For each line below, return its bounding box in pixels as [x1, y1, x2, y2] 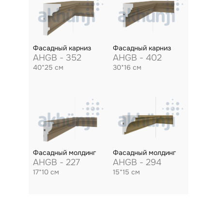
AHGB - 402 [112, 52, 162, 63]
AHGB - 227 [32, 157, 80, 168]
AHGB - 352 [32, 52, 81, 63]
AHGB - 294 [112, 157, 161, 168]
